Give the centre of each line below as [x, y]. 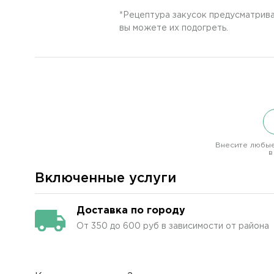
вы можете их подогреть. [174, 28]
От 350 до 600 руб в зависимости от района [173, 226]
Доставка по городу [131, 211]
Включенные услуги [106, 179]
